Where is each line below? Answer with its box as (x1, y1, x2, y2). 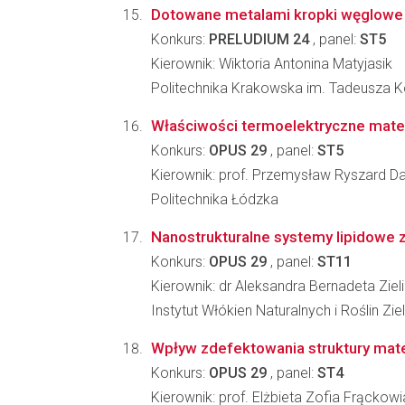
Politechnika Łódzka (151, 191, 278, 208)
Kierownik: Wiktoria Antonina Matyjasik (151, 55, 392, 72)
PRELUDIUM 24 (209, 31, 309, 48)
